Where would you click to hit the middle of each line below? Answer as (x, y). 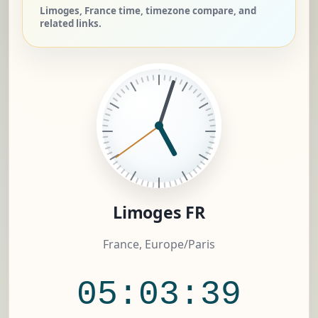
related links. (71, 24)
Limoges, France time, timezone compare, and (148, 11)
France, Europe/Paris (159, 245)
